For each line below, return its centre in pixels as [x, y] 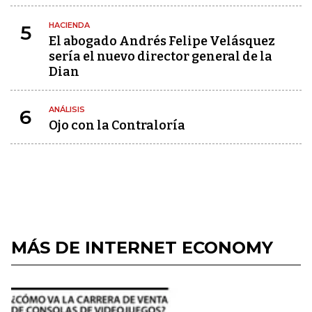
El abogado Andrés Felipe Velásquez [162, 41]
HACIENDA [69, 25]
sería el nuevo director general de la [161, 56]
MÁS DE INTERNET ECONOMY [142, 248]
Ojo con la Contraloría [117, 125]
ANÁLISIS [67, 109]
